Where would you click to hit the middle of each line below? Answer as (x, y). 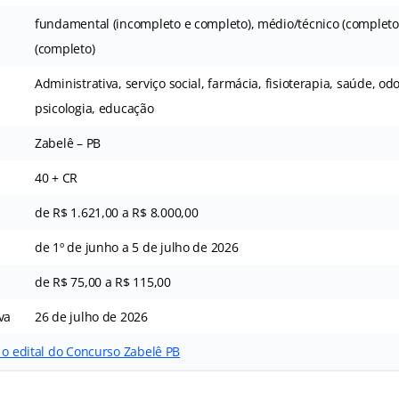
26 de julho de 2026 (91, 316)
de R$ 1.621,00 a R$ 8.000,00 (116, 212)
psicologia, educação (94, 108)
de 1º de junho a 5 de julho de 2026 (136, 247)
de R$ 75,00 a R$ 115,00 (102, 281)
